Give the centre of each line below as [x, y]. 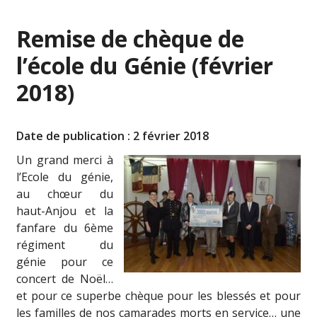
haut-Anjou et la [65, 211]
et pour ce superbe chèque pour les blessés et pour [158, 296]
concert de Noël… [65, 279]
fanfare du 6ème [65, 228]
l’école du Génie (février [145, 65]
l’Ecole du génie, [65, 177]
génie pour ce [65, 262]
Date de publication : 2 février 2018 [113, 136]
